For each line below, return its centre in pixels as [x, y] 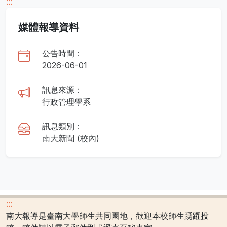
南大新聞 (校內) [71, 138]
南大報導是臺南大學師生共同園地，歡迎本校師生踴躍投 [107, 216]
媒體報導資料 [49, 27]
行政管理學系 [66, 102]
